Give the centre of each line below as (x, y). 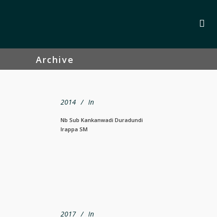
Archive (55, 59)
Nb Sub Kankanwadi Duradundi (102, 120)
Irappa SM (74, 129)
